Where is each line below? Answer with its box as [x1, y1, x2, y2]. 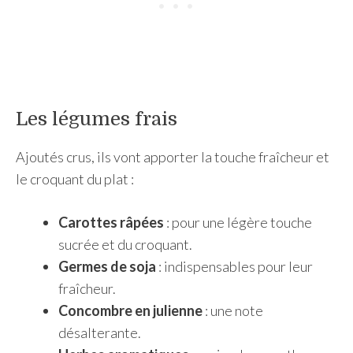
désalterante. [58, 324, 141, 341]
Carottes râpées [58, 214, 164, 231]
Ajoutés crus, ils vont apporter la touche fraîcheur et [16, 148, 329, 165]
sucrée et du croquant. [58, 236, 192, 253]
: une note [203, 302, 263, 319]
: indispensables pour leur [156, 258, 313, 275]
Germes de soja [58, 258, 156, 275]
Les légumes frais [16, 108, 177, 130]
